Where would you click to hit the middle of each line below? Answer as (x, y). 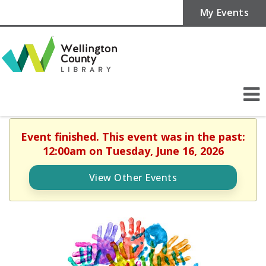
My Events (224, 12)
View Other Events (133, 177)
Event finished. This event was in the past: (133, 136)
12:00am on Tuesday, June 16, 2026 (133, 151)
